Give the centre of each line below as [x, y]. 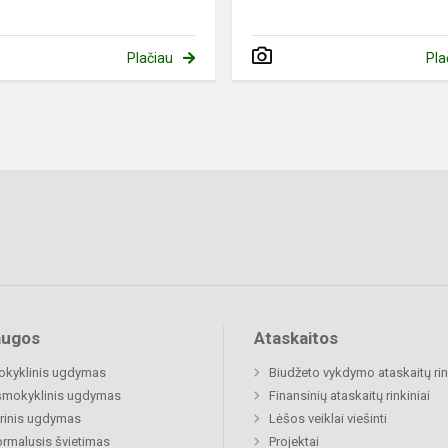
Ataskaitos [296, 338]
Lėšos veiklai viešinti [328, 419]
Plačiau [149, 58]
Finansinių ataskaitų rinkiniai [349, 396]
